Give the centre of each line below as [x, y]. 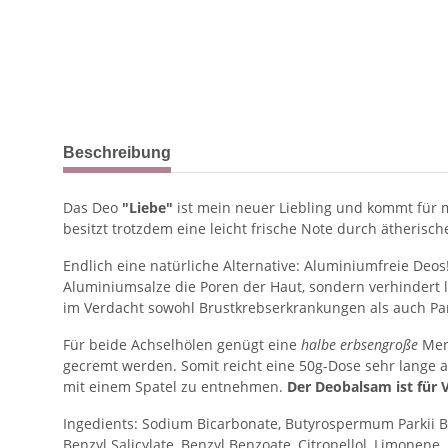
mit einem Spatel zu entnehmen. [173, 386]
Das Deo [92, 207]
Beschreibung [117, 152]
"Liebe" [147, 207]
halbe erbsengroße [359, 344]
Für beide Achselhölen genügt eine [182, 344]
